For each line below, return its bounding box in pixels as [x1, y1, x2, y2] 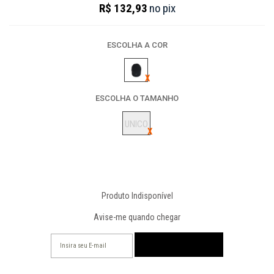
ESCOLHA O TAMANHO [95, 94, 179, 103]
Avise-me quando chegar [94, 212, 180, 222]
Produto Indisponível [101, 191, 173, 201]
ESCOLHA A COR [106, 40, 168, 50]
